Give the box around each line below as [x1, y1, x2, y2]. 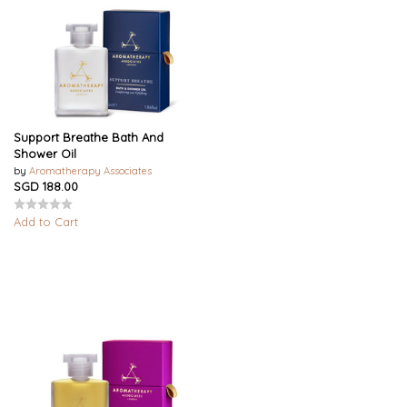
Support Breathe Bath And [14, 129, 164, 144]
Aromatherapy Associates [29, 164, 152, 177]
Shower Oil [14, 145, 76, 161]
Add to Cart [14, 213, 78, 229]
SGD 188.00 [14, 178, 78, 194]
